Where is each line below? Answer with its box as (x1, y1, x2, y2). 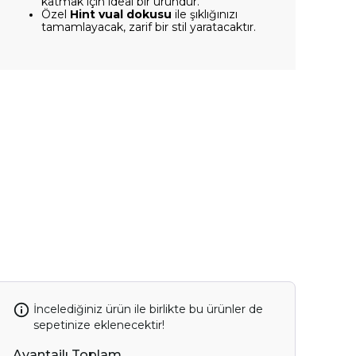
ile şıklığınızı (172, 7, 238, 21)
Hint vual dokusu (70, 7, 172, 21)
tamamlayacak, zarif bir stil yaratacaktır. (41, 20, 256, 34)
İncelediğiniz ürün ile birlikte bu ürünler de (33, 302, 263, 317)
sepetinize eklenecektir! (33, 318, 164, 333)
